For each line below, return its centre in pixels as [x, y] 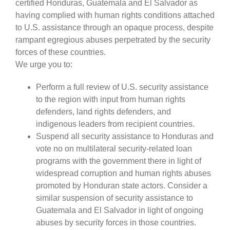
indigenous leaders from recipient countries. [115, 124]
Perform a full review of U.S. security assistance [122, 87]
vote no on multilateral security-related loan [114, 148]
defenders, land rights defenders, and [103, 111]
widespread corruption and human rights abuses [123, 173]
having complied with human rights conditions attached [115, 15]
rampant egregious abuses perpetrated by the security [113, 40]
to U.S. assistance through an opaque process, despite [114, 27]
